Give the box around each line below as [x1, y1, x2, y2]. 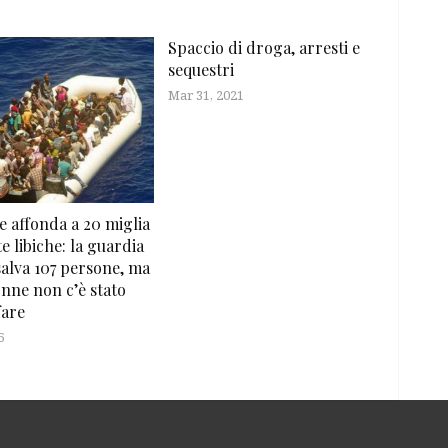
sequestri [168, 58, 235, 80]
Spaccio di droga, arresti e [168, 36, 361, 58]
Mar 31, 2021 [168, 85, 245, 104]
